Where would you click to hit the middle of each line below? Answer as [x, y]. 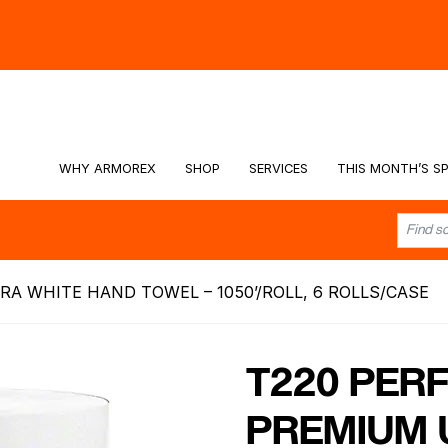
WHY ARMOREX [108, 168]
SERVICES [278, 168]
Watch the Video [93, 12]
